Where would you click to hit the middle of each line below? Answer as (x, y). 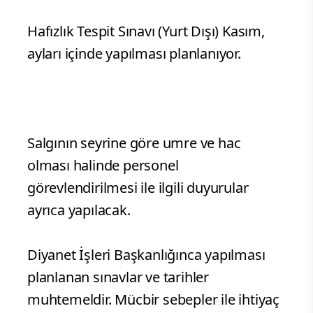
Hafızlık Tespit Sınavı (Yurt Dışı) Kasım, (146, 31)
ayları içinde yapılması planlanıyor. (134, 54)
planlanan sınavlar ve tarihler (118, 277)
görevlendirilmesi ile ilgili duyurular (138, 188)
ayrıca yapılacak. (79, 210)
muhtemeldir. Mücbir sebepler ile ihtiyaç (153, 300)
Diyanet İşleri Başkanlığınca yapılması (146, 255)
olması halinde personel (103, 166)
